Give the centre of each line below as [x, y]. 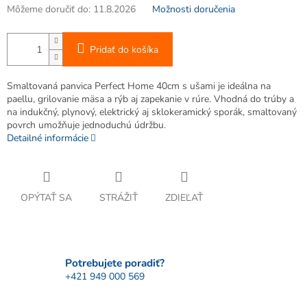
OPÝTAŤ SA [46, 198]
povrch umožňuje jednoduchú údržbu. [86, 125]
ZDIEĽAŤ [184, 198]
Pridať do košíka [124, 50]
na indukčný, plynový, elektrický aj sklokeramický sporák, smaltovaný [152, 112]
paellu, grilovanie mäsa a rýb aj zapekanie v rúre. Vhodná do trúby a [150, 99]
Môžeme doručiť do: [49, 10]
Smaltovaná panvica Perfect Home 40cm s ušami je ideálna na [139, 86]
